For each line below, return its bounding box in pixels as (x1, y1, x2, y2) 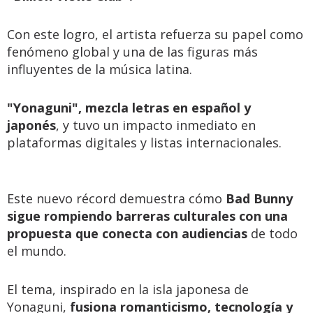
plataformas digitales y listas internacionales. (7, 134, 282, 151)
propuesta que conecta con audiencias (7, 225, 247, 242)
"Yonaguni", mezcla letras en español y (7, 99, 251, 116)
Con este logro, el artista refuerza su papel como (7, 26, 303, 43)
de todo (247, 225, 298, 242)
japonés (7, 117, 56, 133)
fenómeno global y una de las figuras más (7, 43, 258, 60)
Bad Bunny (226, 190, 293, 207)
